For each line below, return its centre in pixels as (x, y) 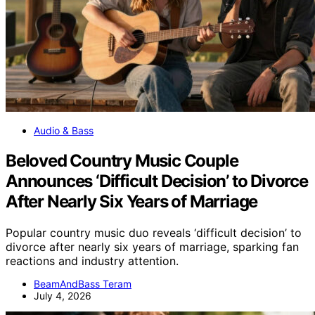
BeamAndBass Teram (83, 283)
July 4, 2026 (63, 295)
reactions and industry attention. (92, 261)
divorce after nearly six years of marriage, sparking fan (152, 246)
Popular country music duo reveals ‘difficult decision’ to (154, 232)
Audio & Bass (64, 130)
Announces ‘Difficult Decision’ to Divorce (157, 181)
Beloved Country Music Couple (122, 160)
